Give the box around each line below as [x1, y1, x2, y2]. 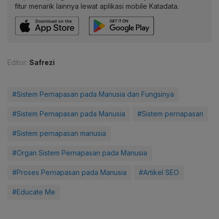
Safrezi [29, 58, 55, 66]
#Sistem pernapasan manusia [12, 129, 106, 137]
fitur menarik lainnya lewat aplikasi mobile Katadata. [15, 1, 179, 10]
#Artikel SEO [139, 168, 179, 176]
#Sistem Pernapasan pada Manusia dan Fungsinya [12, 89, 174, 98]
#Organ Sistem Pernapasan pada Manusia [12, 148, 147, 157]
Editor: [7, 58, 27, 66]
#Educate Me [12, 187, 55, 196]
